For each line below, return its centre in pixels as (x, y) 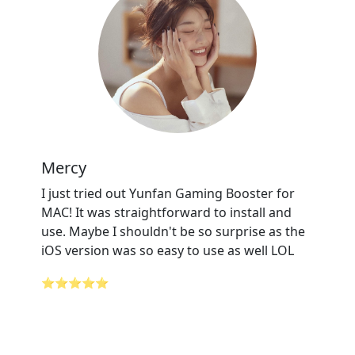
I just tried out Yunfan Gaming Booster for (168, 193)
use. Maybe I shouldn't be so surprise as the (173, 231)
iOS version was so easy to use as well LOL (168, 250)
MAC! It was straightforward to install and (166, 212)
